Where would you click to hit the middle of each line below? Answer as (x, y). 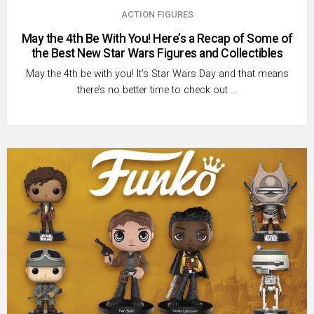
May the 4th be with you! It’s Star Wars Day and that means (157, 74)
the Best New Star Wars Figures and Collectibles (157, 54)
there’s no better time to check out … (157, 90)
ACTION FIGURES (157, 15)
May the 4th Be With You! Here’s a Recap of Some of (157, 39)
